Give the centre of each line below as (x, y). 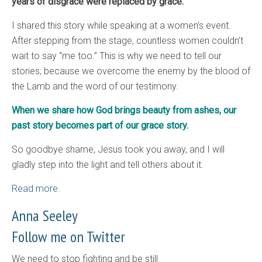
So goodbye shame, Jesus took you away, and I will (118, 150)
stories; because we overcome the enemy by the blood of (131, 71)
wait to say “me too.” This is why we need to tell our (117, 56)
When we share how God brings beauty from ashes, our (124, 111)
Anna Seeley (45, 216)
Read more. (36, 189)
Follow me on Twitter (68, 237)
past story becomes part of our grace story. (100, 126)
